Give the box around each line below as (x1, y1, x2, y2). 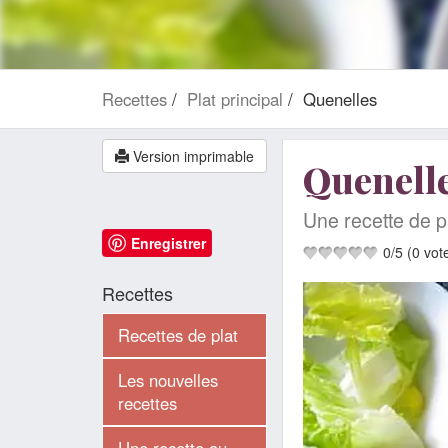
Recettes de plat (118, 323, 238, 347)
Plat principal (187, 87, 283, 111)
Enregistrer (131, 233, 206, 253)
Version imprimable (129, 146, 254, 166)
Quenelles (303, 87, 377, 111)
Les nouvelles (118, 368, 218, 392)
